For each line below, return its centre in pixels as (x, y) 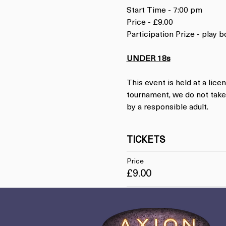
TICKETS (146, 140)
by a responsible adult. (167, 107)
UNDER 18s (148, 59)
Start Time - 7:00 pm (164, 11)
